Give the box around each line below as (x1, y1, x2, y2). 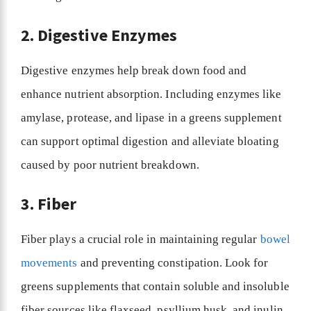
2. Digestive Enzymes (21, 24, 181, 46)
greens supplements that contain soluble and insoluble (21, 280, 289, 294)
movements (21, 256, 78, 270)
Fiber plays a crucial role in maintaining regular (21, 233, 260, 246)
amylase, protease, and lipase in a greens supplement (21, 110, 282, 124)
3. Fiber (21, 193, 81, 215)
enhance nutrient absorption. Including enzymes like (21, 87, 282, 101)
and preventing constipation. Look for (77, 256, 269, 270)
